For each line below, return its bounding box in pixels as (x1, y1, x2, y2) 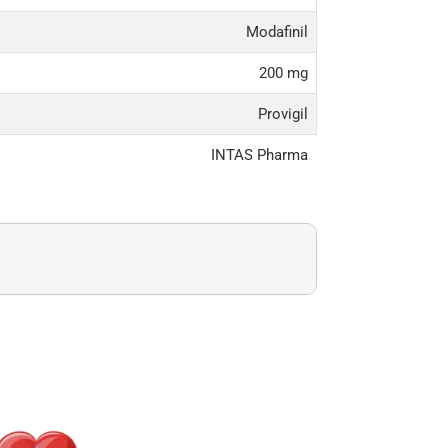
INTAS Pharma (210, 146, 308, 165)
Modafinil (245, 23, 308, 42)
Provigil (257, 105, 308, 124)
